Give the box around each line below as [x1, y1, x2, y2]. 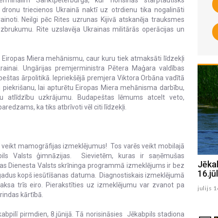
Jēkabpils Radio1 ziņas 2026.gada [48, 159, 180, 170]
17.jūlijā [48, 168, 77, 179]
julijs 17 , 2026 [48, 184, 91, 192]
